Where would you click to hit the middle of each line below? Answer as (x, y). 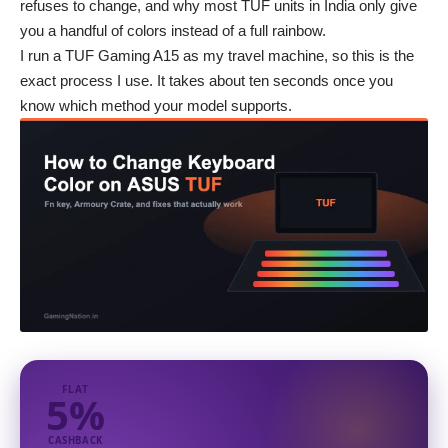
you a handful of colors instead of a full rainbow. (173, 31)
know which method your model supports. (156, 106)
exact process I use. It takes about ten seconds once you (206, 81)
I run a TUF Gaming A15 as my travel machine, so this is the (217, 56)
